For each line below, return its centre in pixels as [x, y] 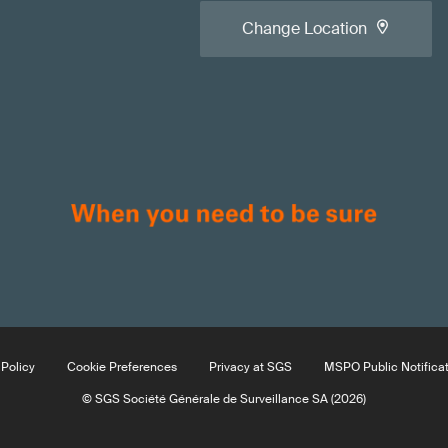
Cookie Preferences [122, 367]
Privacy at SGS [250, 367]
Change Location [304, 28]
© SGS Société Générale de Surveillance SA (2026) [224, 399]
